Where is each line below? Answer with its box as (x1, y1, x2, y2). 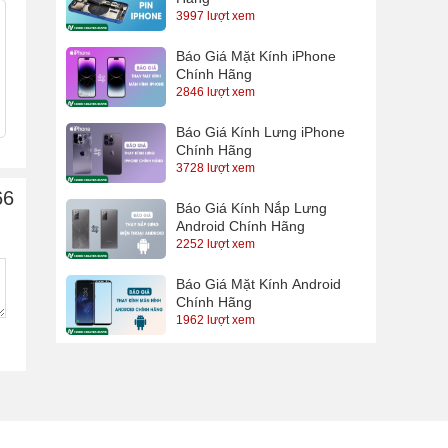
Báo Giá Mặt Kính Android (176, 276, 341, 293)
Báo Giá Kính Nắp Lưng (176, 200, 327, 217)
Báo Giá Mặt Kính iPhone (176, 48, 336, 65)
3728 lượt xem (176, 161, 255, 176)
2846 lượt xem (176, 85, 255, 100)
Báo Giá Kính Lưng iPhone (176, 124, 345, 141)
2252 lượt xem (176, 237, 255, 252)
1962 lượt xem (176, 313, 255, 328)
